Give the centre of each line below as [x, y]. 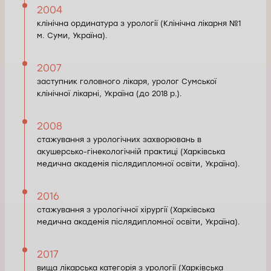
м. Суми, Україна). [72, 35]
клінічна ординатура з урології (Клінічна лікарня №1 [139, 23]
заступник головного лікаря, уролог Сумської [127, 81]
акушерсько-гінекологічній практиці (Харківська [131, 152]
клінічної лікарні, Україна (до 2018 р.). [109, 93]
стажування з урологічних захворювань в [119, 139]
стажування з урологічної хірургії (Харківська [126, 210]
